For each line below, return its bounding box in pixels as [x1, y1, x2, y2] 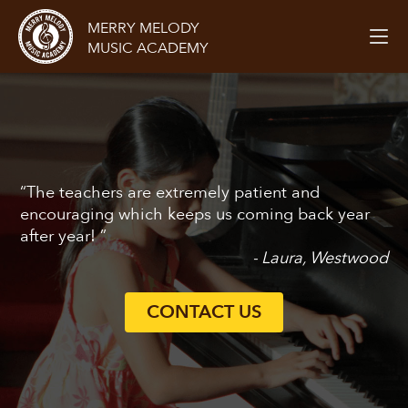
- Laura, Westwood [251, 247, 388, 270]
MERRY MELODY [87, 18, 199, 38]
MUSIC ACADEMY [87, 38, 209, 58]
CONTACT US [147, 300, 261, 324]
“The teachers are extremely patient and [20, 181, 321, 204]
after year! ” [20, 225, 107, 248]
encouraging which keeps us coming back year [20, 203, 371, 226]
